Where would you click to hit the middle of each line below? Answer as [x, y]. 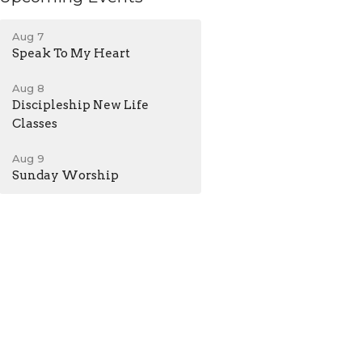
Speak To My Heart [72, 53]
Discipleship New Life [81, 105]
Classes [35, 123]
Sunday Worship [66, 175]
